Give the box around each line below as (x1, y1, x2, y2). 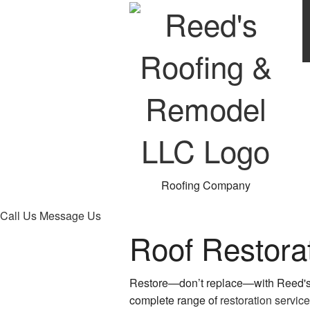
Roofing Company (161, 177, 250, 194)
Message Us (39, 208, 101, 224)
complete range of (129, 292, 220, 309)
